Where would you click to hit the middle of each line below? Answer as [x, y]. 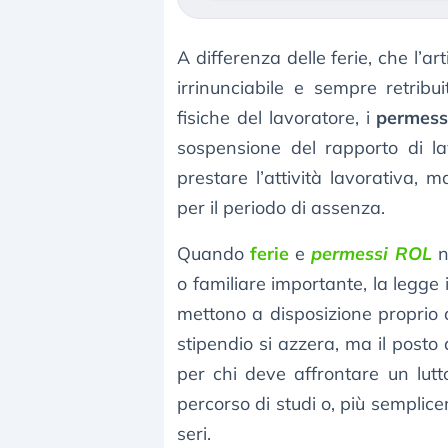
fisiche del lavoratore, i [277, 118]
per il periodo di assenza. [281, 208]
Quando [214, 254]
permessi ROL [371, 254]
